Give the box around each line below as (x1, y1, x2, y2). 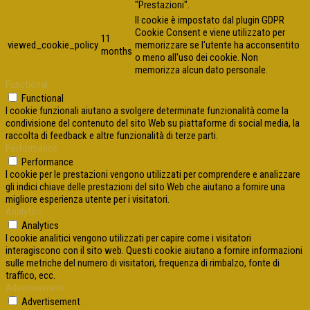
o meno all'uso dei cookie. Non (135, 51, 258, 64)
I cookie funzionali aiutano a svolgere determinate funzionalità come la (6, 104, 289, 118)
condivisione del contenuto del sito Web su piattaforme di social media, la (6, 117, 300, 130)
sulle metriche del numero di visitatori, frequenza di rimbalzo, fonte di (6, 257, 280, 270)
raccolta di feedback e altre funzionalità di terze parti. (6, 129, 218, 143)
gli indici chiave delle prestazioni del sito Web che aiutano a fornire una (6, 181, 285, 194)
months (101, 45, 132, 58)
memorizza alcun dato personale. (135, 64, 268, 77)
